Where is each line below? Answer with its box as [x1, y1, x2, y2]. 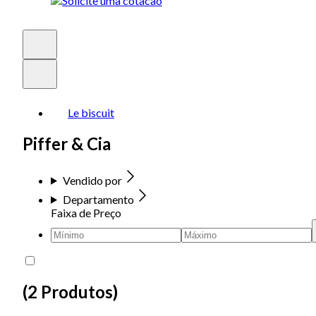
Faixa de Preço [51, 205, 121, 219]
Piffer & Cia [23, 133, 111, 154]
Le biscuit [68, 106, 114, 119]
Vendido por [62, 173, 122, 187]
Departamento [62, 192, 134, 206]
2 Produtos [28, 281, 113, 302]
